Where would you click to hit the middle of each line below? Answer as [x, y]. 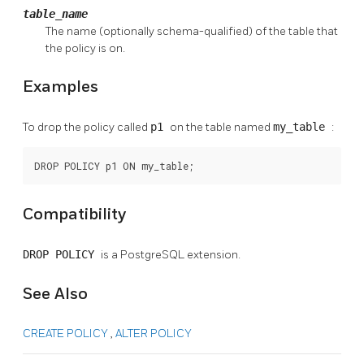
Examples [61, 87]
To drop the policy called [87, 127]
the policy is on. [85, 48]
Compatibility [74, 215]
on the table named [221, 127]
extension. [214, 254]
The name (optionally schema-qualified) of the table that [192, 31]
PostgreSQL [154, 254]
